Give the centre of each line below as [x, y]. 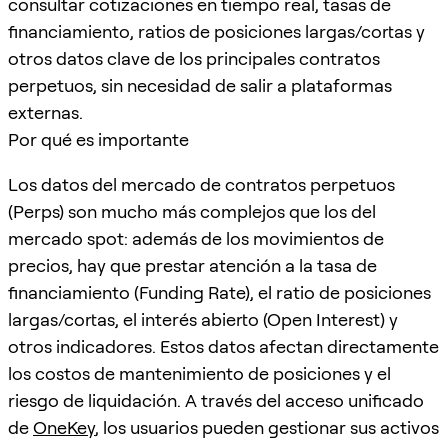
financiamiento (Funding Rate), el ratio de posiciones [219, 292]
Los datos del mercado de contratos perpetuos [201, 184]
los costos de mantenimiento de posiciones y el [199, 373]
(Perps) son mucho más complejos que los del [192, 211]
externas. [45, 112]
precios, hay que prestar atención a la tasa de [192, 265]
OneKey [64, 427]
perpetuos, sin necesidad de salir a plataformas [200, 85]
